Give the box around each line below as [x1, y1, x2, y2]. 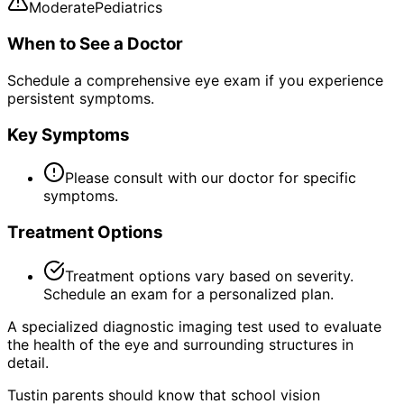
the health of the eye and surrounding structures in [7, 335, 353, 353]
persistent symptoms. [7, 88, 154, 107]
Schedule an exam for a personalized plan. [43, 284, 334, 303]
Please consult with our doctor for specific [65, 169, 356, 188]
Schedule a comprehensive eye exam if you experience [7, 70, 383, 89]
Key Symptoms [7, 124, 130, 145]
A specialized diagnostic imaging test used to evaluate [7, 317, 381, 335]
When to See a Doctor [7, 33, 183, 55]
